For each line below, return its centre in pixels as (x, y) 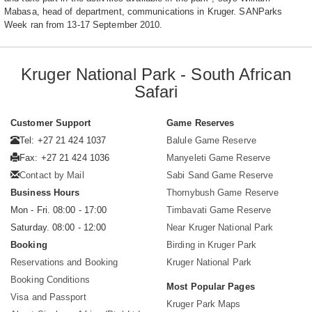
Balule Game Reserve (211, 141)
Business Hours (45, 193)
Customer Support (51, 123)
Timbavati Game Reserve (219, 210)
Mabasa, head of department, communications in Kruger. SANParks (143, 12)
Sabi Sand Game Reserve (220, 175)
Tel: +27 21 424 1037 (63, 141)
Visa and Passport (48, 297)
